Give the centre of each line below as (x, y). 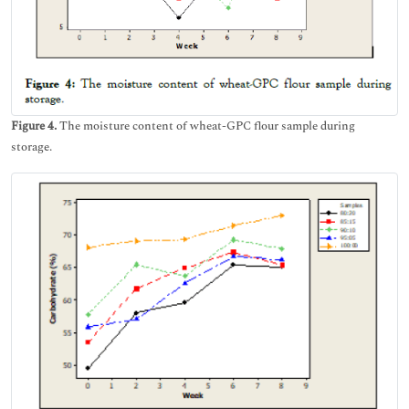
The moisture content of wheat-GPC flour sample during (206, 126)
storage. (31, 147)
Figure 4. (34, 126)
